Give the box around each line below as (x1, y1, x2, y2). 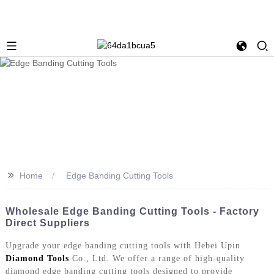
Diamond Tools (5, 253, 69, 263)
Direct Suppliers (5, 217, 90, 228)
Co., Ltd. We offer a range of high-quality (68, 253, 245, 263)
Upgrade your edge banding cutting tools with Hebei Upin (5, 240, 240, 250)
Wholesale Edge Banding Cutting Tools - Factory (5, 206, 259, 217)
